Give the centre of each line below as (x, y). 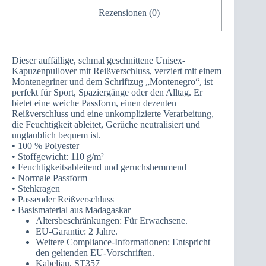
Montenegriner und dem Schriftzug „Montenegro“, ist (112, 81)
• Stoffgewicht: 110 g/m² (58, 156)
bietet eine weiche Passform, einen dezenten (94, 103)
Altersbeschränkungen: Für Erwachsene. (112, 220)
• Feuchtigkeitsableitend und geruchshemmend (99, 167)
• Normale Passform (50, 178)
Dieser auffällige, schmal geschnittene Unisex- (99, 60)
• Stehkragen (36, 188)
